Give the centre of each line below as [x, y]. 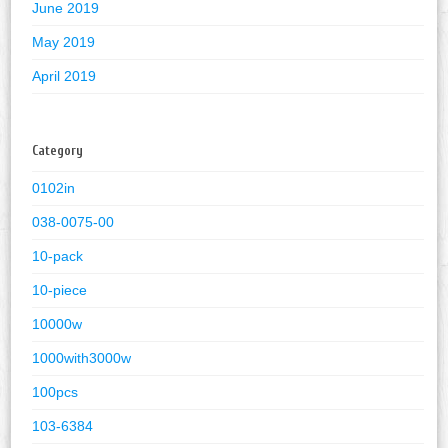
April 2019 [64, 76]
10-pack [58, 255]
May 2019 [64, 42]
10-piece [60, 289]
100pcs [55, 391]
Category [58, 150]
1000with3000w [82, 357]
